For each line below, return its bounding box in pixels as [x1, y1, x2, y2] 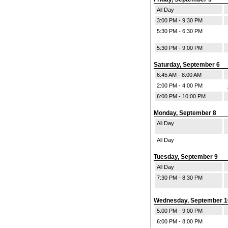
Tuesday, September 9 [154, 153, 218, 160]
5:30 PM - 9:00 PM [157, 45, 203, 51]
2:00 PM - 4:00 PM [157, 82, 203, 89]
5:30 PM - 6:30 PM [157, 28, 203, 34]
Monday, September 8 [154, 109, 216, 117]
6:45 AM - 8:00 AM [157, 72, 202, 78]
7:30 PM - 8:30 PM [157, 175, 203, 181]
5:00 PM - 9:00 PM [157, 208, 203, 214]
